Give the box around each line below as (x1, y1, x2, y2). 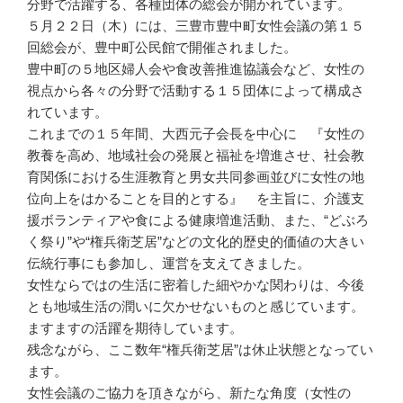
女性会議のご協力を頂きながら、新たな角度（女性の (27, 385, 351, 401)
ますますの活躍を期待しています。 (27, 320, 243, 336)
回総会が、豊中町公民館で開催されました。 (27, 40, 297, 56)
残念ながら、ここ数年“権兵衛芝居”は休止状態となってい (27, 342, 373, 358)
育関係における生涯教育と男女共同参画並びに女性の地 (27, 169, 364, 185)
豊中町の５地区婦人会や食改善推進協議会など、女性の (27, 61, 364, 77)
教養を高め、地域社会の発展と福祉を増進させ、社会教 (27, 148, 364, 164)
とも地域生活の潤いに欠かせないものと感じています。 (27, 299, 364, 315)
